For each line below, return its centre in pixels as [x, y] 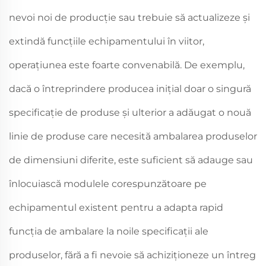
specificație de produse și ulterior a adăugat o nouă [130, 112]
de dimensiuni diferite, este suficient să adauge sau [131, 160]
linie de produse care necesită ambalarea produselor [133, 136]
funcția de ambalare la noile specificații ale [109, 231]
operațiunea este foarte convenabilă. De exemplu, [127, 65]
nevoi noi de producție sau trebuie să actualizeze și [129, 17]
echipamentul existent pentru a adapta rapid [116, 207]
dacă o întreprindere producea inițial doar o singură [130, 88]
